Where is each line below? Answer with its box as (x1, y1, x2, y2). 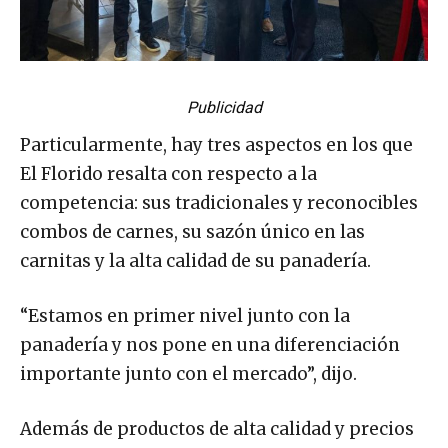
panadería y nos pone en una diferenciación (20, 334, 400, 357)
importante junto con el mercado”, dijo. (20, 363, 357, 386)
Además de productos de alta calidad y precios (20, 418, 414, 441)
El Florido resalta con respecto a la (20, 163, 317, 186)
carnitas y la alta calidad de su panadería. (20, 250, 371, 273)
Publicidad (186, 98, 262, 118)
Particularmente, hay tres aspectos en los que (20, 134, 413, 157)
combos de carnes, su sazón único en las (20, 221, 365, 244)
